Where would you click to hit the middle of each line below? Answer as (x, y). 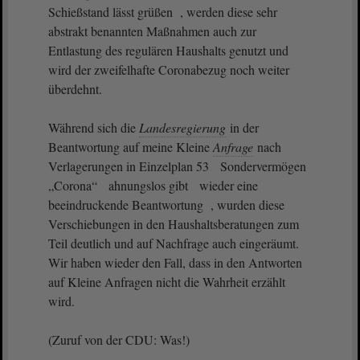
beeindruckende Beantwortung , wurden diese (166, 205)
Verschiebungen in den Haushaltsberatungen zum (174, 224)
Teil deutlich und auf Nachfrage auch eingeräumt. (174, 243)
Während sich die (94, 127)
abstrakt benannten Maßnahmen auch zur (152, 31)
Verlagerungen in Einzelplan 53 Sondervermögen (177, 166)
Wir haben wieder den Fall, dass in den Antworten (175, 262)
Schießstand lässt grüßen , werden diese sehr (163, 12)
